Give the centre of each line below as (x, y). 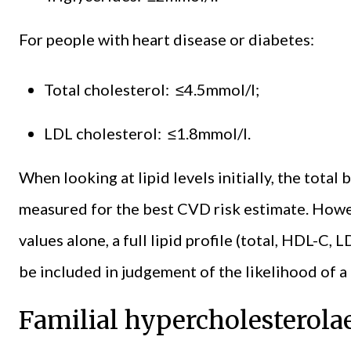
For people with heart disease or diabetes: (166, 39)
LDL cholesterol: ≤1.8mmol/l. (147, 133)
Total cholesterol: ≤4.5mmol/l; (152, 89)
